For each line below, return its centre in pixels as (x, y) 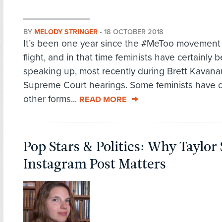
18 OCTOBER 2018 (134, 32)
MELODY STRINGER (66, 32)
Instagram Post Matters (95, 164)
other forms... (51, 99)
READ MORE (103, 100)
